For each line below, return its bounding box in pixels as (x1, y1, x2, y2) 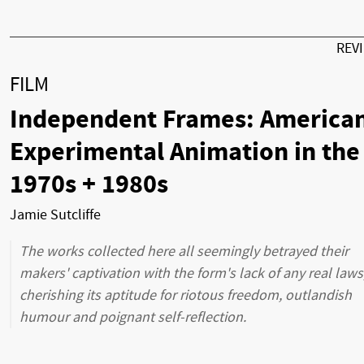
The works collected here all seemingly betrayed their (19, 243, 349, 261)
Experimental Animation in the (10, 136, 360, 168)
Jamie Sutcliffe (10, 206, 101, 224)
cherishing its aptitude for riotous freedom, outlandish (19, 287, 352, 305)
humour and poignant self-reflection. (19, 309, 246, 327)
